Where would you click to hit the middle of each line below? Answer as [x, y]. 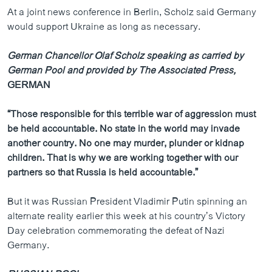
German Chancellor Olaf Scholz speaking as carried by [125, 56]
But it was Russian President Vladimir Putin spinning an [127, 202]
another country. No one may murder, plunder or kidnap [126, 143]
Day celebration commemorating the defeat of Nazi [116, 231]
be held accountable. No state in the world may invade [124, 129]
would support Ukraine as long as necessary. [104, 27]
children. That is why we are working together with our [123, 158]
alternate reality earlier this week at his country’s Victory [126, 216]
